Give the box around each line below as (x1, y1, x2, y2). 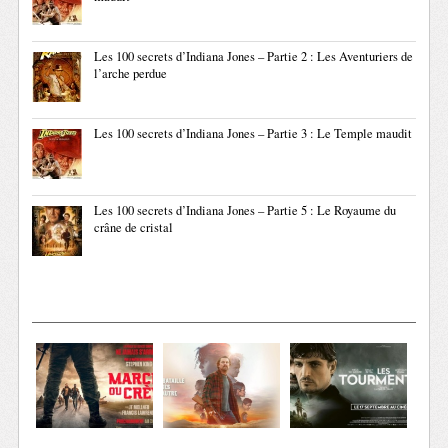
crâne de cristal (94, 219, 174, 237)
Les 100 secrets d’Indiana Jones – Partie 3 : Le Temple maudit (94, 125, 413, 143)
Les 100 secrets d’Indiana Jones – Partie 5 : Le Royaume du (94, 202, 397, 220)
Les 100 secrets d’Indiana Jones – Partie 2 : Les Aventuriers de (94, 48, 414, 66)
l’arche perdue (94, 65, 168, 83)
